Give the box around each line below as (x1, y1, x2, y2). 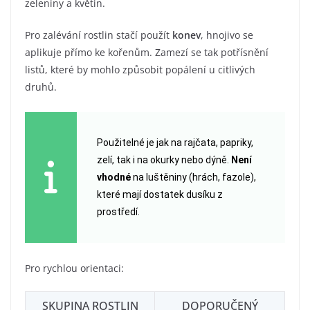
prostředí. (96, 206, 140, 218)
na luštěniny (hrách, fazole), (130, 172, 256, 183)
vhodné (96, 172, 131, 183)
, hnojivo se (201, 28, 253, 42)
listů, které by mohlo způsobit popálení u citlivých (25, 63, 255, 77)
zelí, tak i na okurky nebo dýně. (96, 154, 231, 166)
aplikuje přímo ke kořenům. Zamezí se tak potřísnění (25, 46, 268, 60)
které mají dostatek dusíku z (96, 189, 223, 201)
